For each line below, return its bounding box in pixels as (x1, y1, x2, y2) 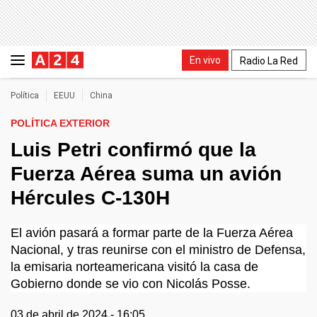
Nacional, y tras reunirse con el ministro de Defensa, (11, 243, 306, 257)
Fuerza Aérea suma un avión (11, 163, 282, 185)
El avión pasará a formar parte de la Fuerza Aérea (11, 226, 293, 240)
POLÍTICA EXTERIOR (11, 117, 110, 129)
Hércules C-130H (11, 187, 170, 209)
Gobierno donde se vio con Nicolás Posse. (11, 277, 250, 291)
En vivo (190, 54, 221, 66)
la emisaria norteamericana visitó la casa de (11, 260, 258, 274)
